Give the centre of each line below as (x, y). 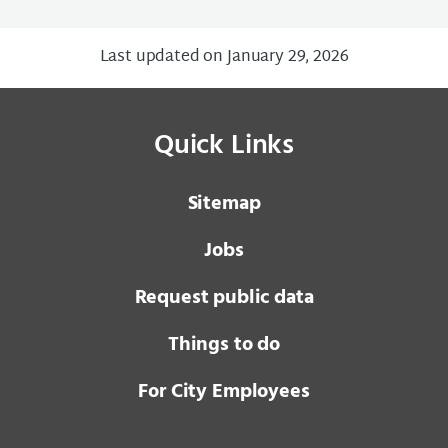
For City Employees (224, 392)
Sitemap (224, 204)
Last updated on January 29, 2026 (224, 57)
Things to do (224, 345)
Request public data (224, 298)
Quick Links (224, 145)
